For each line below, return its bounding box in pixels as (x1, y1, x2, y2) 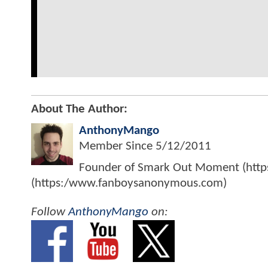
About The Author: (31, 103, 127, 116)
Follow (31, 205, 68, 218)
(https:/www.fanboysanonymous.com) (31, 177, 227, 190)
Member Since (79, 140, 156, 153)
